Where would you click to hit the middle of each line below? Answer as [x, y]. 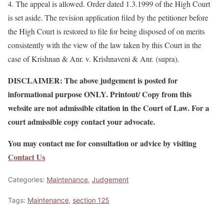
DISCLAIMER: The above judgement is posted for [93, 80]
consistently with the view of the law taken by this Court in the [105, 45]
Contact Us [27, 157]
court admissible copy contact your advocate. [82, 122]
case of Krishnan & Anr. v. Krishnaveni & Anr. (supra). [94, 59]
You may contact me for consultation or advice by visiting [102, 143]
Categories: [27, 179]
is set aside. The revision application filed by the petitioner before [108, 17]
